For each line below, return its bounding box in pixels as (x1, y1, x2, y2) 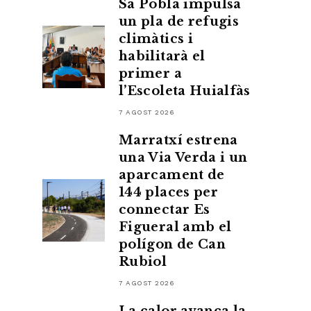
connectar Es (119, 202, 210, 217)
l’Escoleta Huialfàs (119, 83, 251, 99)
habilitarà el (119, 49, 205, 64)
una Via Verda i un (119, 150, 248, 165)
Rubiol (119, 254, 167, 269)
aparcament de (119, 167, 225, 183)
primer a (119, 66, 182, 81)
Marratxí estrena (119, 133, 238, 148)
